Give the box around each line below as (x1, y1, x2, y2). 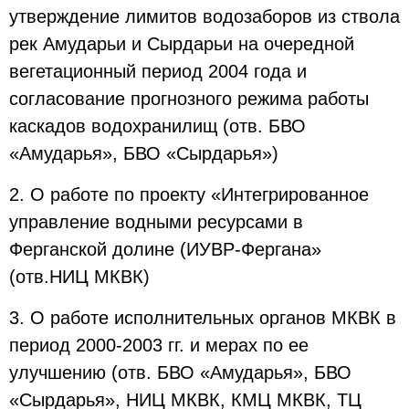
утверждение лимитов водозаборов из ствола (9, 6, 400, 26)
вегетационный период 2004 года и (9, 61, 307, 81)
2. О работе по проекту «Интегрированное (9, 184, 369, 204)
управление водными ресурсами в (9, 212, 303, 232)
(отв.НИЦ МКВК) (9, 267, 150, 287)
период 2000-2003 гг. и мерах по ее (9, 335, 309, 355)
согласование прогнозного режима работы (9, 89, 369, 109)
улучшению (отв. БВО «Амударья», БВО (9, 362, 351, 383)
